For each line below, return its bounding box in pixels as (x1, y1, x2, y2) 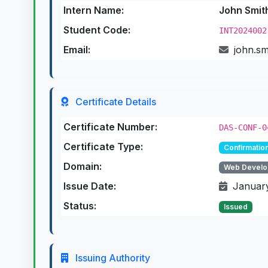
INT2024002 (219, 26, 267, 35)
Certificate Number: (63, 121, 157, 133)
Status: (63, 200, 96, 212)
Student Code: (63, 24, 130, 36)
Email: (63, 44, 90, 56)
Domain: (63, 160, 102, 172)
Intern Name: (63, 4, 124, 16)
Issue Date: (63, 180, 116, 192)
